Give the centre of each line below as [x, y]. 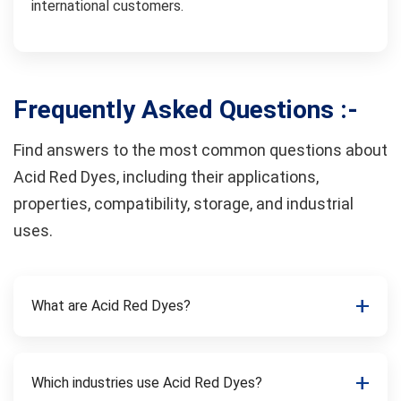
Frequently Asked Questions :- [186, 110]
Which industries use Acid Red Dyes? [147, 383]
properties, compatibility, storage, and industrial [183, 204]
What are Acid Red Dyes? [111, 306]
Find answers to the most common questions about [200, 150]
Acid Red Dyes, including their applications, [166, 177]
